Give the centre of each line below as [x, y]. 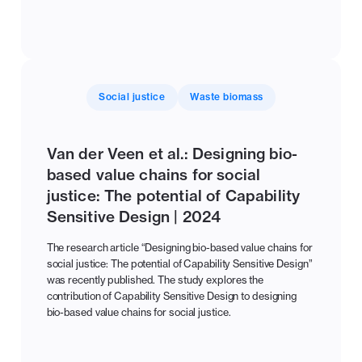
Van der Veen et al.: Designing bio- [172, 153]
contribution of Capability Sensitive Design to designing [172, 296]
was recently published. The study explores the [155, 280]
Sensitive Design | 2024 [134, 216]
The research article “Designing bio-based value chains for [179, 248]
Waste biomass [227, 97]
